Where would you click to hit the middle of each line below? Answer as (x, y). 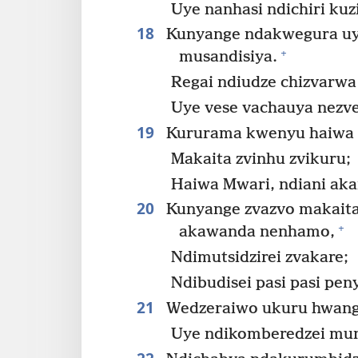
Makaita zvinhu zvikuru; (261, 159)
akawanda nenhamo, (257, 233)
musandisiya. (228, 58)
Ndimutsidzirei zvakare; (260, 258)
